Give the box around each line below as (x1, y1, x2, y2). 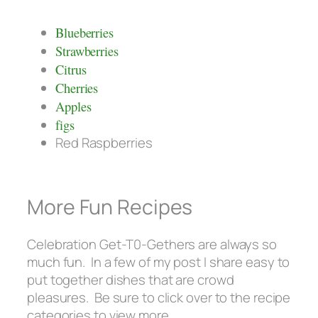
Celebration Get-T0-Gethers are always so (27, 234, 277, 253)
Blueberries (55, 23, 114, 42)
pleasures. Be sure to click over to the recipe (27, 287, 291, 307)
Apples (55, 97, 92, 116)
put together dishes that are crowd (27, 270, 234, 289)
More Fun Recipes (27, 193, 193, 221)
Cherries (55, 79, 99, 97)
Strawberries (55, 42, 119, 60)
